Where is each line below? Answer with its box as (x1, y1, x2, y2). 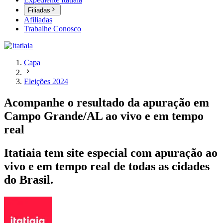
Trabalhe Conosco (24, 24, 81, 33)
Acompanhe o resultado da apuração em (4, 96, 209, 110)
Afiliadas (24, 15, 52, 24)
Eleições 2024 (24, 77, 68, 86)
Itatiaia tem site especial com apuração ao (4, 146, 218, 160)
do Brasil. (4, 173, 53, 187)
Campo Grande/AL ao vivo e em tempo (4, 110, 204, 123)
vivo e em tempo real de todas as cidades (4, 160, 210, 173)
